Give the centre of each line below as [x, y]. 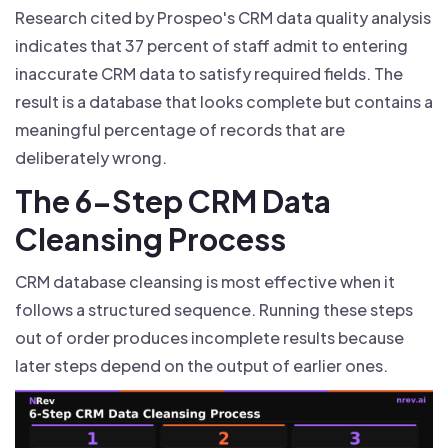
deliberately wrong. [91, 158]
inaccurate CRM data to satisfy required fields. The [209, 74]
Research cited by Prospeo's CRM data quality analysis [223, 18]
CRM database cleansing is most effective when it [205, 282]
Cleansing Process [150, 239]
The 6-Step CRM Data [173, 201]
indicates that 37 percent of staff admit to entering [211, 46]
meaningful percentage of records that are [180, 130]
